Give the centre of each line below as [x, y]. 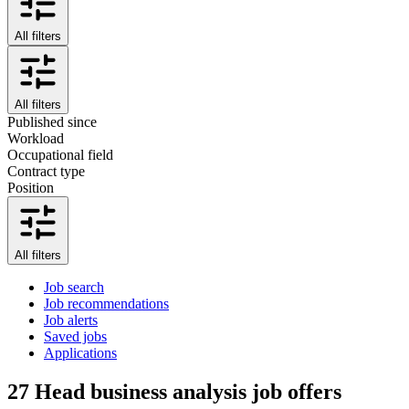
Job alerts [71, 320]
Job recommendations [106, 303]
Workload [36, 138]
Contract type [46, 171]
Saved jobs [75, 336]
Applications [80, 352]
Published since [52, 121]
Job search [74, 287]
